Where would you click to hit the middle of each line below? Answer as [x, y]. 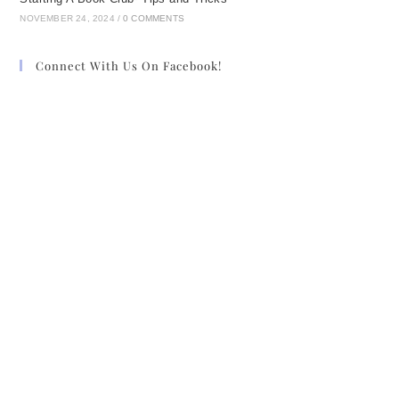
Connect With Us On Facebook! [129, 66]
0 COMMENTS [154, 19]
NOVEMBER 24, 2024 [67, 19]
